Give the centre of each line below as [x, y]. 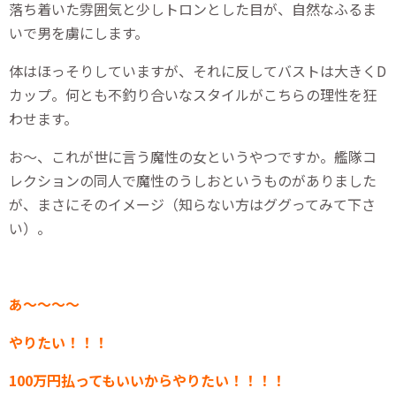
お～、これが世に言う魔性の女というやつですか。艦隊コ [193, 156]
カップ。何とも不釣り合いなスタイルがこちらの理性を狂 [193, 94]
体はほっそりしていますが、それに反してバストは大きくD [198, 70]
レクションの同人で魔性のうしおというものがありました [193, 180]
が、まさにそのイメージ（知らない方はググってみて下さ [192, 204]
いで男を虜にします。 [79, 32]
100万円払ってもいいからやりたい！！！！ [147, 380]
